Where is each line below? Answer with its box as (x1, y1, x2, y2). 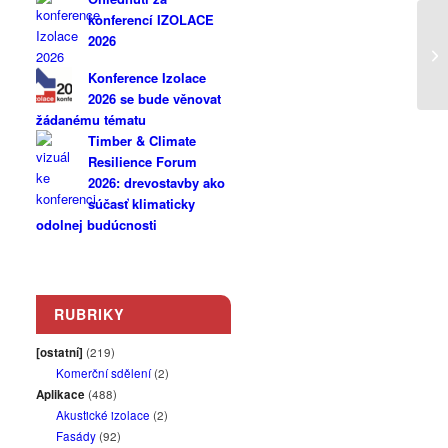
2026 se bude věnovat (88, 89, 222, 108)
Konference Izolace (88, 68, 207, 87)
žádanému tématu (36, 110, 147, 129)
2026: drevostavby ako (88, 173, 226, 192)
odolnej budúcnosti (36, 215, 158, 234)
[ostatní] (36, 344, 84, 361)
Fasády (56, 428, 97, 444)
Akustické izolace (56, 407, 151, 423)
